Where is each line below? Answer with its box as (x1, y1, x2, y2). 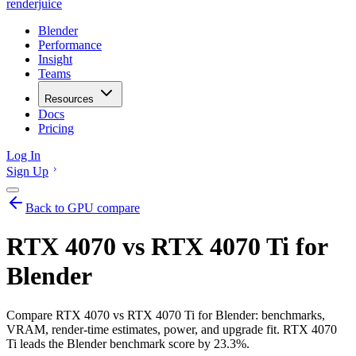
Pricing (38, 122, 74, 135)
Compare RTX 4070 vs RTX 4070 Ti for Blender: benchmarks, (6, 308, 325, 322)
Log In (6, 149, 41, 162)
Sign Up (6, 164, 48, 178)
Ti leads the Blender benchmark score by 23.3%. (6, 336, 250, 350)
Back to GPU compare (25, 201, 140, 215)
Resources (44, 93, 94, 105)
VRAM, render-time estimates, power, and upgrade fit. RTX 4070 (6, 322, 337, 336)
